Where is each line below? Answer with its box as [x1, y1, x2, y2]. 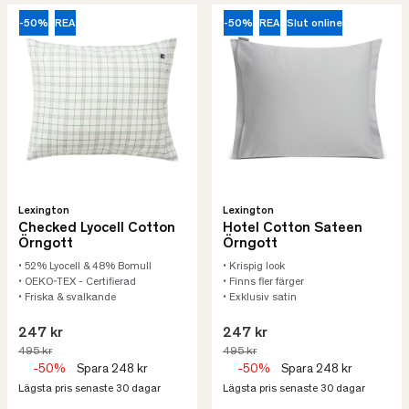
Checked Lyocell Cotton [18, 221, 175, 236]
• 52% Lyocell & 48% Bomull [18, 261, 152, 272]
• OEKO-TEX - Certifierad [18, 277, 136, 288]
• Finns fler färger [223, 277, 304, 288]
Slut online [286, 18, 342, 30]
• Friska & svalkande [18, 292, 116, 303]
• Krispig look [223, 261, 285, 272]
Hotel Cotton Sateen [223, 221, 362, 236]
